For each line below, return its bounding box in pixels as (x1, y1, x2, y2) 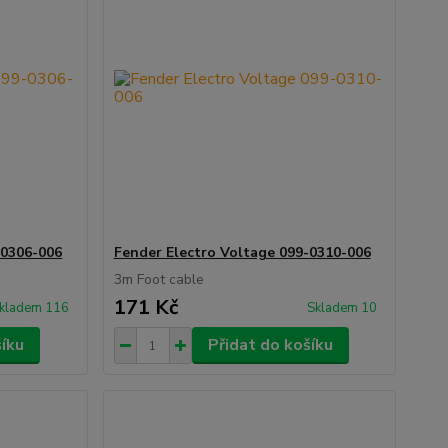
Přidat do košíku (207, 334, 333, 356)
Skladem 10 (306, 299, 380, 317)
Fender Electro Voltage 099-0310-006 (113, 243, 371, 262)
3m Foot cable (113, 270, 204, 289)
